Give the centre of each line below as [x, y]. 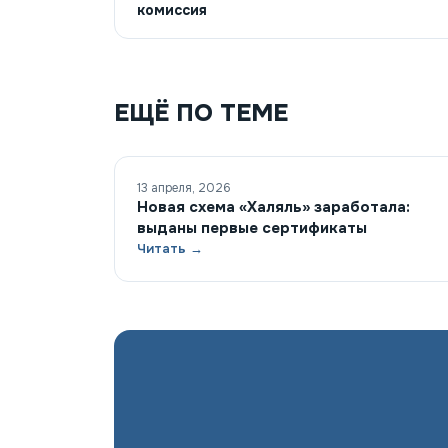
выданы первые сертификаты [252, 227]
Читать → [170, 248]
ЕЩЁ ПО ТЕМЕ [201, 112]
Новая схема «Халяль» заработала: [273, 206]
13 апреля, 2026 [184, 187]
